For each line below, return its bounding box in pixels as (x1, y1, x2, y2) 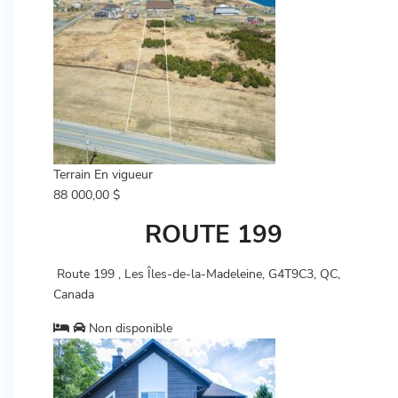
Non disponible (85, 320, 172, 337)
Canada (53, 286, 94, 303)
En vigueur (94, 166, 153, 183)
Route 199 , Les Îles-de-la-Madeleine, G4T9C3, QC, (53, 266, 340, 283)
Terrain (53, 166, 91, 183)
